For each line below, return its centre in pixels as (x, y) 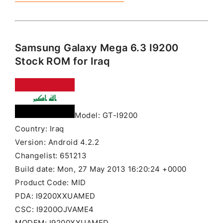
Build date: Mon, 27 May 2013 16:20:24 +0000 (101, 169)
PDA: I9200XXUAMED (55, 196)
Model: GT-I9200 (106, 115)
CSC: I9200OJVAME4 (55, 209)
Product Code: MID (51, 182)
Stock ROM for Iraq (63, 61)
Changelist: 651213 (51, 156)
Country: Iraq (40, 129)
